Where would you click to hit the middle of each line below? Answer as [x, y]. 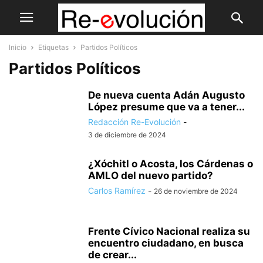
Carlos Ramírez [117, 190]
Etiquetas [53, 47]
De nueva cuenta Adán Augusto [166, 95]
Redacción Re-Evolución [134, 122]
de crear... [112, 255]
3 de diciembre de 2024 [127, 135]
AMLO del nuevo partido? [151, 176]
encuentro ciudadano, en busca [166, 243]
